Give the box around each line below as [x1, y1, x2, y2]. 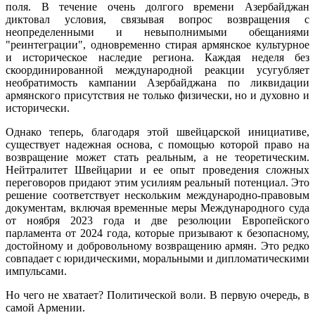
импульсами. [6, 264, 67, 277]
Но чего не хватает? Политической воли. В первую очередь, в [6, 288, 309, 301]
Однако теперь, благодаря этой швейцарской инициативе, [6, 125, 309, 138]
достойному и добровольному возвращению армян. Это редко [6, 239, 309, 252]
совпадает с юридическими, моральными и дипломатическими [6, 252, 309, 264]
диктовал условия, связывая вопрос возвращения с [6, 13, 309, 25]
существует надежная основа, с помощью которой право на [6, 138, 309, 150]
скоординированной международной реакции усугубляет [6, 63, 309, 76]
